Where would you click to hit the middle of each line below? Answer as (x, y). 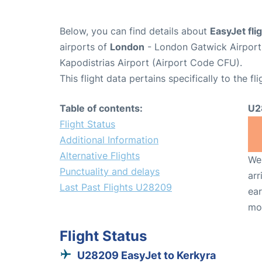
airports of (85, 47)
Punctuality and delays (110, 172)
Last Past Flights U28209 (116, 187)
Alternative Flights (100, 156)
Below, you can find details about (135, 31)
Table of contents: (101, 108)
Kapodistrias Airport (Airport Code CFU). (151, 63)
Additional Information (109, 140)
